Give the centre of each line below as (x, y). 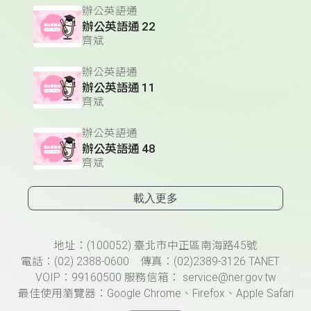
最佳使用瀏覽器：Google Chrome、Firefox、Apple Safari (155, 294)
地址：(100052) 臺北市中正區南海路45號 (155, 246)
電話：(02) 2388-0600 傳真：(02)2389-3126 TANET (155, 262)
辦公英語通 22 (119, 27)
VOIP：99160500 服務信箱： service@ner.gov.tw (155, 278)
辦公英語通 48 (119, 149)
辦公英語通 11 (119, 88)
